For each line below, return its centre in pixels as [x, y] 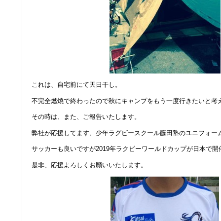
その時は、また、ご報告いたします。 [86, 117]
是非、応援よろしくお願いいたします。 [89, 165]
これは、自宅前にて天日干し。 [76, 85]
